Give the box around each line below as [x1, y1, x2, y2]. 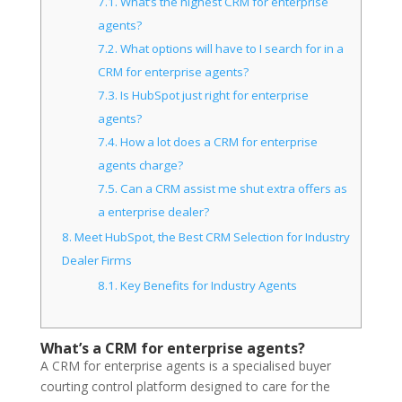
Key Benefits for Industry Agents [118, 276, 298, 293]
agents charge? [98, 156, 184, 173]
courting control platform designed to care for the [39, 377, 330, 395]
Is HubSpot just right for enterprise [118, 86, 310, 103]
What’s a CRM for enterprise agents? [39, 337, 305, 358]
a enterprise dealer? [98, 203, 210, 220]
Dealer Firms [62, 251, 133, 268]
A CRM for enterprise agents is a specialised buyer [39, 356, 331, 374]
